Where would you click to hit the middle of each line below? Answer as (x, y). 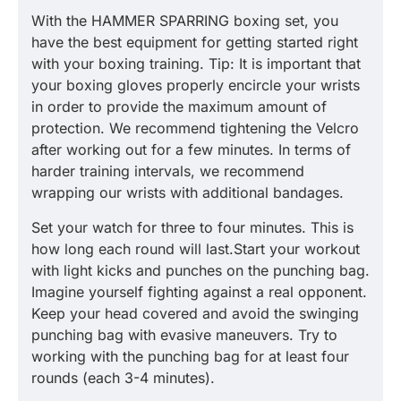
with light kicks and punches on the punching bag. (200, 270)
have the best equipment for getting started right (195, 42)
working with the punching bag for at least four (190, 356)
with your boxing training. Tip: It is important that (196, 64)
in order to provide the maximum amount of (179, 107)
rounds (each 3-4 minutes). (123, 378)
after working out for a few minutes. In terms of (191, 149)
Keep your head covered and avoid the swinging (195, 313)
